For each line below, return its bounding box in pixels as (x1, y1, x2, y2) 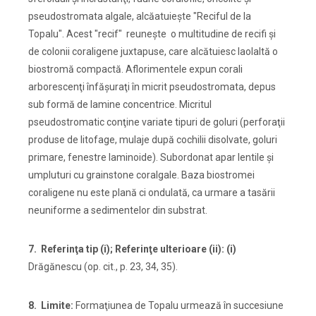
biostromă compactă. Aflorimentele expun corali (28, 63, 243, 75)
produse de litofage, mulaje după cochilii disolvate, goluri (28, 134, 277, 146)
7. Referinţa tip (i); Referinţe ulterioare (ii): (28, 243, 224, 255)
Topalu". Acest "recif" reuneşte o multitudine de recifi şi (28, 28, 276, 40)
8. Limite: (28, 300, 73, 312)
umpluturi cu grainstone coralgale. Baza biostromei (28, 169, 255, 181)
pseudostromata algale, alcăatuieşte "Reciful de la (28, 11, 251, 23)
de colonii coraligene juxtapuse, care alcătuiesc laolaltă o (28, 46, 278, 58)
